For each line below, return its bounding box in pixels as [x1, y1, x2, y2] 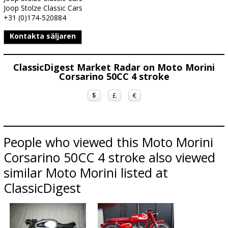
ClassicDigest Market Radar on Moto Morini [13, 61, 215, 73]
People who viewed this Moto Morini [4, 133, 213, 151]
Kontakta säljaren [10, 31, 76, 41]
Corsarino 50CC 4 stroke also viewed [4, 149, 215, 166]
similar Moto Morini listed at [4, 164, 168, 181]
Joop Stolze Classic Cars [4, 3, 82, 13]
